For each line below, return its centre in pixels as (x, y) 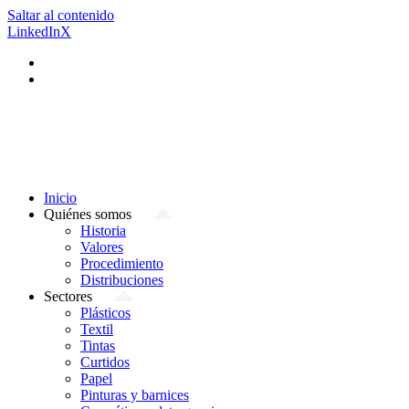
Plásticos (105, 313)
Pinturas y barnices (135, 395)
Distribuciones (122, 280)
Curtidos (105, 362)
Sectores (68, 296)
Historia (103, 231)
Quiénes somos (88, 214)
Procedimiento (122, 263)
